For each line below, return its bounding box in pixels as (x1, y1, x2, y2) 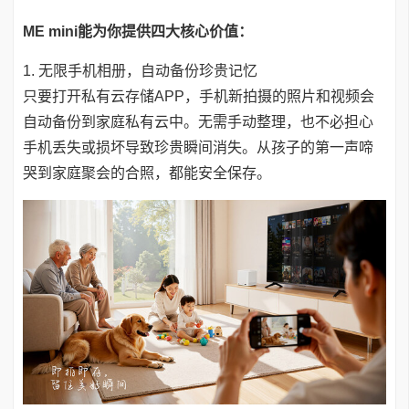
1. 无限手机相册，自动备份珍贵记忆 (23, 62, 257, 79)
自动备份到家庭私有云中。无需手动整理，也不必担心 (23, 113, 373, 130)
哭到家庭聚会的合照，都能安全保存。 (23, 164, 271, 181)
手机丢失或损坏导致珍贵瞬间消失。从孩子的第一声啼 (23, 139, 373, 155)
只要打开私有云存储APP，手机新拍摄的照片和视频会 (23, 88, 374, 104)
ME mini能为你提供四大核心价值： (23, 23, 253, 39)
